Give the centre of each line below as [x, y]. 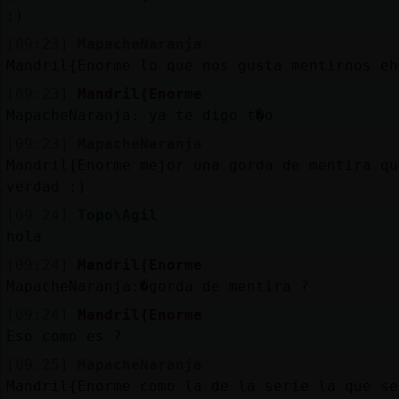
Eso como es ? [64, 336]
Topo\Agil [117, 215]
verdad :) [46, 186]
